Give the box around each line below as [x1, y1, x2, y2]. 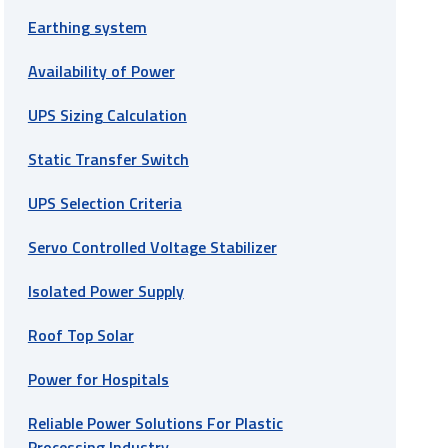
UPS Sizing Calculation [27, 102, 187, 127]
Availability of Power [27, 58, 175, 83]
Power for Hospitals [27, 366, 169, 391]
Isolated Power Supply [27, 278, 184, 303]
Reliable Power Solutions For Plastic [27, 410, 283, 435]
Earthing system [27, 14, 147, 39]
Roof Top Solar [27, 322, 134, 347]
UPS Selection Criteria [27, 190, 182, 215]
